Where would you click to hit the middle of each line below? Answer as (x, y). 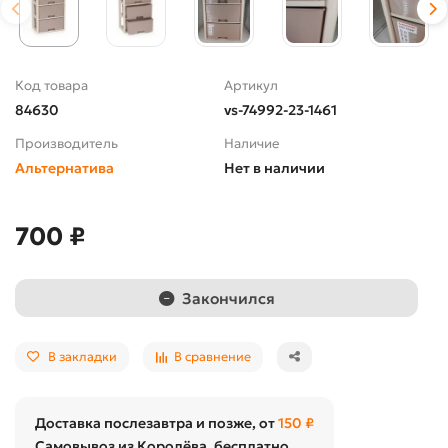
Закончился (228, 298)
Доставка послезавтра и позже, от (156, 423)
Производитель (66, 144)
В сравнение (212, 357)
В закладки (82, 357)
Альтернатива (64, 168)
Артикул (251, 86)
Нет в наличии (274, 168)
